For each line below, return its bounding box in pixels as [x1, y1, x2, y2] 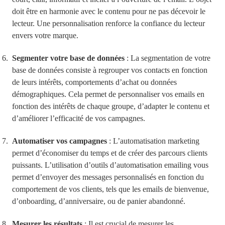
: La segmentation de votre [125, 54, 210, 63]
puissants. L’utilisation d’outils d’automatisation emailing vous [12, 160, 208, 169]
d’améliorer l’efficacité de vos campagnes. [12, 114, 145, 123]
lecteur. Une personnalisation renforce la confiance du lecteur [12, 19, 205, 28]
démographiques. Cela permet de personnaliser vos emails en [12, 90, 204, 99]
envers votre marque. [12, 31, 78, 40]
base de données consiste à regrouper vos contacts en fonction [12, 66, 207, 75]
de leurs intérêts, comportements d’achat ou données [12, 78, 177, 87]
